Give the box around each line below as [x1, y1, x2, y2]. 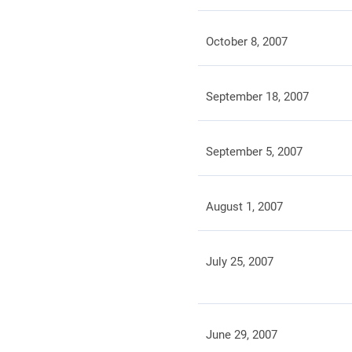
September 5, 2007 [205, 145, 302, 159]
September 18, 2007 [205, 90, 309, 104]
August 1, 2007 [205, 200, 283, 214]
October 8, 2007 [205, 35, 288, 49]
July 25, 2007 [205, 255, 273, 269]
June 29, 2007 [205, 328, 277, 342]
